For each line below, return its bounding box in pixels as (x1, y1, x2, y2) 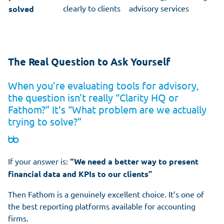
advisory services (129, 2, 189, 13)
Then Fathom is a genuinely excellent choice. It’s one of (8, 188, 204, 199)
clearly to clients (63, 2, 120, 13)
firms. (8, 212, 28, 223)
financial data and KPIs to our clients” (8, 168, 152, 179)
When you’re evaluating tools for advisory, (8, 78, 199, 91)
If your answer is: (8, 155, 70, 166)
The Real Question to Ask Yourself (8, 54, 170, 68)
